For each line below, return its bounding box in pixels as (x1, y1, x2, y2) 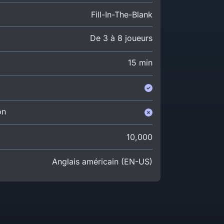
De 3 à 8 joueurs (89, 33, 152, 43)
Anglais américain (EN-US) (51, 156, 152, 166)
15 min (127, 57, 152, 67)
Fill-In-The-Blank (90, 9, 152, 19)
